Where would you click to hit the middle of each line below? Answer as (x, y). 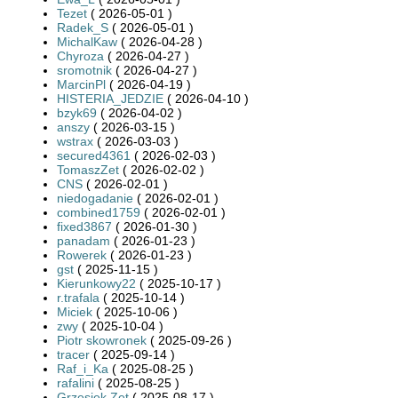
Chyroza (80, 56)
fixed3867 (84, 226)
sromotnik (84, 70)
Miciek (75, 311)
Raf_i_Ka (83, 368)
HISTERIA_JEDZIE (110, 98)
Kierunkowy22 (96, 283)
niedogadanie (95, 198)
